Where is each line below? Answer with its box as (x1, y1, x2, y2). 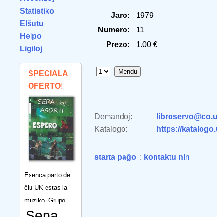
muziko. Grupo (24, 196, 65, 204)
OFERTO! (28, 82, 63, 90)
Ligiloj (20, 45, 42, 53)
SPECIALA (28, 69, 68, 77)
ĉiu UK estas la (24, 184, 67, 191)
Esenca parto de (24, 171, 70, 179)
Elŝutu (20, 19, 44, 28)
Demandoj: (94, 112, 132, 121)
